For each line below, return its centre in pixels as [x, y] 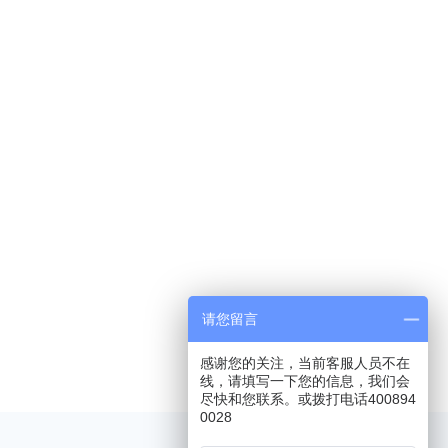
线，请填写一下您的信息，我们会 [305, 381]
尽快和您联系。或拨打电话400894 [308, 399]
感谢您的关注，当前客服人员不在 [305, 363]
